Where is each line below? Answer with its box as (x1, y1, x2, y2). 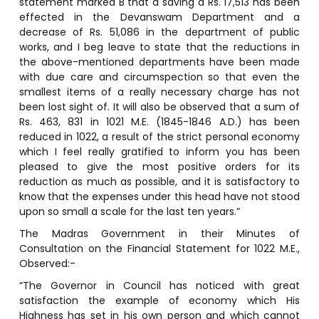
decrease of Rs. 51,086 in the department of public (19, 24, 300, 39)
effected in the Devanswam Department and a (19, 9, 300, 24)
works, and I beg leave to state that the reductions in (19, 39, 300, 54)
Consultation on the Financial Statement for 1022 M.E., (19, 241, 300, 256)
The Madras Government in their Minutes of (19, 226, 300, 241)
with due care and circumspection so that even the (19, 69, 300, 84)
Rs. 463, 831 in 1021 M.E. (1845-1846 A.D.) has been (19, 114, 300, 129)
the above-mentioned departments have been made (19, 54, 300, 69)
